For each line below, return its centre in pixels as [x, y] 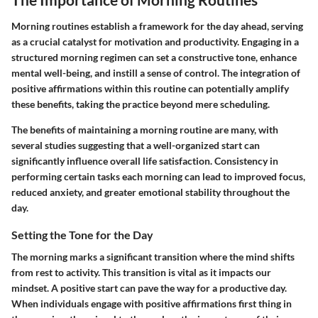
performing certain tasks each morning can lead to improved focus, [158, 176]
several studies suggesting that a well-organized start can [136, 145]
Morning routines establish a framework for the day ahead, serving [157, 26]
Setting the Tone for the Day [82, 235]
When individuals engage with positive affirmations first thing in [152, 304]
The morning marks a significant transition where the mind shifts [153, 257]
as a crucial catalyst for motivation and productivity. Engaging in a [155, 42]
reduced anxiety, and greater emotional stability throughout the [150, 192]
